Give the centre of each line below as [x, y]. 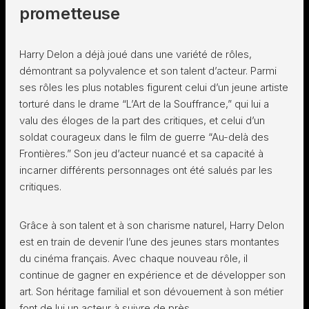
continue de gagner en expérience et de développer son [152, 275]
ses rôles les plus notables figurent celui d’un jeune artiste [154, 87]
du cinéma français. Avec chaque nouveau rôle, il [133, 258]
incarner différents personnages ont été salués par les [146, 170]
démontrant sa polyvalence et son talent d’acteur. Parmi [148, 71]
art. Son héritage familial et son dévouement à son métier [151, 291]
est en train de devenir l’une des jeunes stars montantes [149, 242]
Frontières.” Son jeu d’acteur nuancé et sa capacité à [141, 153]
